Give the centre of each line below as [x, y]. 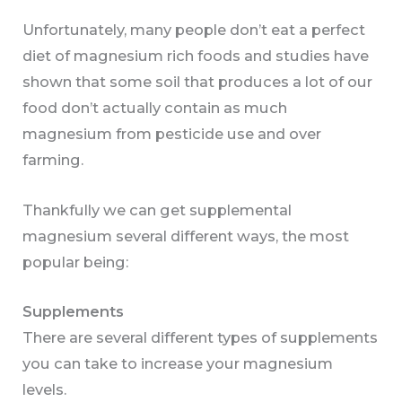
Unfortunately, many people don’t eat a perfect [194, 30]
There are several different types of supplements [201, 337]
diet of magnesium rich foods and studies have [196, 56]
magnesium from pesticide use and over [172, 134]
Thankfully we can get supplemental [157, 210]
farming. [53, 160]
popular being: [76, 262]
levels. [45, 389]
